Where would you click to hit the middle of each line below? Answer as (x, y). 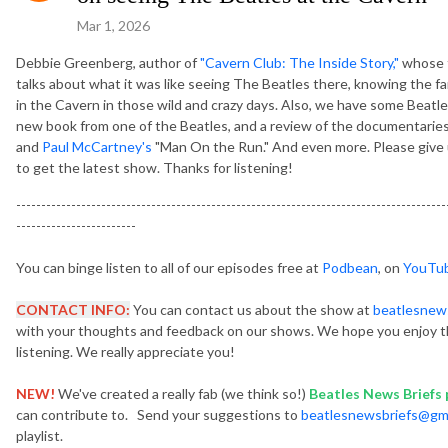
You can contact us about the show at (251, 309)
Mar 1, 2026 (113, 25)
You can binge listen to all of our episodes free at (169, 267)
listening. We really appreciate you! (125, 351)
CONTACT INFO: (73, 309)
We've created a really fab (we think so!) (182, 393)
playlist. (39, 435)
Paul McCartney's (97, 146)
